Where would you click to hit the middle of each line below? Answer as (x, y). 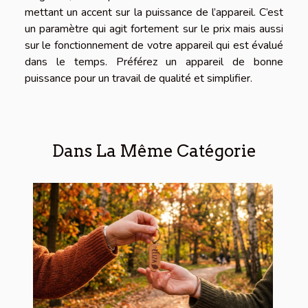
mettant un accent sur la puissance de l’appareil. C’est (154, 12)
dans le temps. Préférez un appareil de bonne (154, 62)
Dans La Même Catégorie (154, 151)
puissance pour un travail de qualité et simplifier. (139, 78)
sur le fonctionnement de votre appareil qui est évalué (154, 45)
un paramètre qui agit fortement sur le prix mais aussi (154, 29)
